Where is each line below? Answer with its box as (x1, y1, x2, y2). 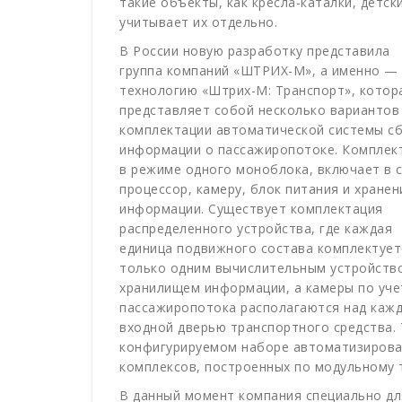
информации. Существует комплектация (119, 199, 383, 217)
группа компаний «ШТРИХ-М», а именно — (119, 61, 398, 79)
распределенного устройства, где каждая (119, 219, 392, 237)
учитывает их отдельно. (119, 13, 285, 31)
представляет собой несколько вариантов (119, 100, 399, 118)
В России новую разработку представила (119, 41, 390, 59)
